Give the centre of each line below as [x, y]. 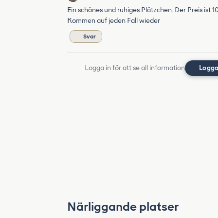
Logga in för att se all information [135, 68]
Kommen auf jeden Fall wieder [114, 21]
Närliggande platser [123, 207]
